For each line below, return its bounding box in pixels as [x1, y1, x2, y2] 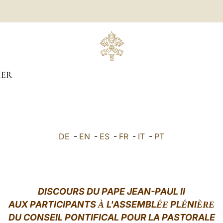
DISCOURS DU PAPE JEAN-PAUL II [38, 186, 185, 197]
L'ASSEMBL [107, 199, 156, 210]
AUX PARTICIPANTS [8, 199, 98, 210]
